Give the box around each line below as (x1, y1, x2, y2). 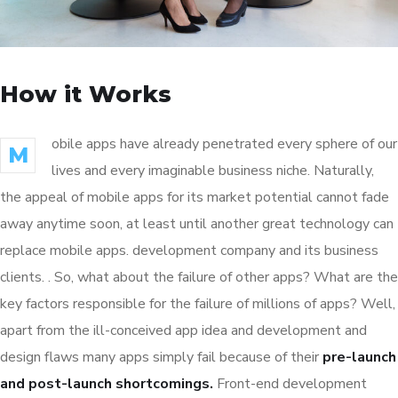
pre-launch (322, 346, 396, 367)
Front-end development (213, 373, 367, 394)
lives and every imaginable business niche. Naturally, (52, 160, 374, 180)
